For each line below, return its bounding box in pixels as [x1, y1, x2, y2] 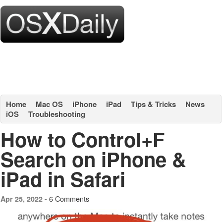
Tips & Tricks [131, 99, 176, 110]
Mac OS [36, 99, 63, 110]
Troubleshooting [28, 109, 85, 119]
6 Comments [49, 193, 89, 204]
